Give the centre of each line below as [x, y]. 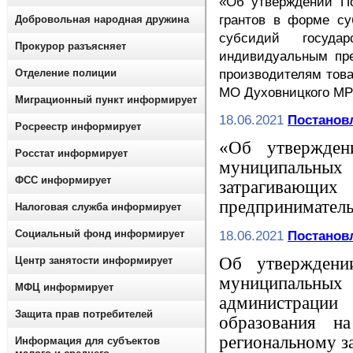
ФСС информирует [63, 180]
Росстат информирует [71, 153]
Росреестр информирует [78, 126]
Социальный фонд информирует [100, 234]
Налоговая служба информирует [98, 207]
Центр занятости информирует [94, 260]
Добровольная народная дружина [102, 19]
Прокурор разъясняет [71, 46]
